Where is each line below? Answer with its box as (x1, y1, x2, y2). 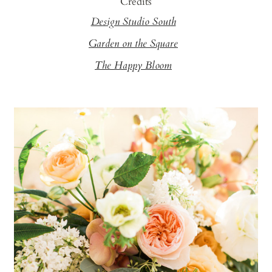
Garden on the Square (89, 35, 178, 53)
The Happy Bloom (95, 57, 172, 75)
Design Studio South (90, 13, 176, 31)
